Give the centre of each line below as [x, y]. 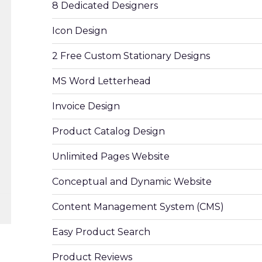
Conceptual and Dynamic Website [132, 182]
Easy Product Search [101, 232]
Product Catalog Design [108, 131]
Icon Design [80, 31]
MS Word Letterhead [101, 81]
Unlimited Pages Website [111, 156]
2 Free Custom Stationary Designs [131, 56]
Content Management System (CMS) [138, 207]
